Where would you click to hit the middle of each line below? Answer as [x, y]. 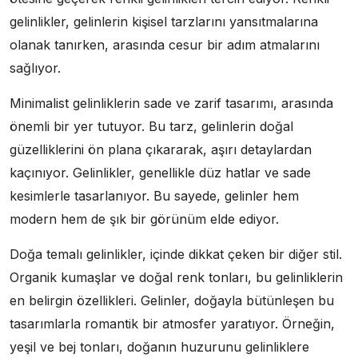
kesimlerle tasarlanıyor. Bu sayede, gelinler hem [154, 195]
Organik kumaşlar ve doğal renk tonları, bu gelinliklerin [176, 277]
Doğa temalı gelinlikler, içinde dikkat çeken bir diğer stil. [176, 254]
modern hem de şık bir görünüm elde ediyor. [144, 219]
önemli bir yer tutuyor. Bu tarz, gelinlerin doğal [151, 126]
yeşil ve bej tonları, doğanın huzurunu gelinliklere [159, 346]
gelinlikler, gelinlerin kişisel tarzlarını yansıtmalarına [164, 21]
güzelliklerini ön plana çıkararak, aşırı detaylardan [161, 149]
